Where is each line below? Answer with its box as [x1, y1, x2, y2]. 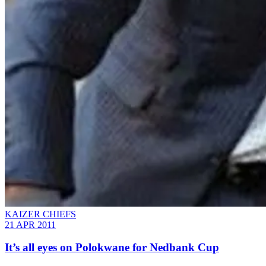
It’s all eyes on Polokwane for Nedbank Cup [5, 241, 219, 254]
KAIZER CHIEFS [5, 208, 76, 219]
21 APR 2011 [5, 219, 56, 230]
